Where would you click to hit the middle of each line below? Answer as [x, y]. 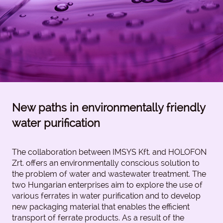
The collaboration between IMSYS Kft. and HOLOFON [109, 152]
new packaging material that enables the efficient [101, 207]
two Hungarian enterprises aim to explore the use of [107, 185]
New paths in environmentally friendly [109, 108]
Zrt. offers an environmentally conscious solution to [106, 163]
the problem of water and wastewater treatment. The [109, 174]
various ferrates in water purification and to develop [106, 196]
